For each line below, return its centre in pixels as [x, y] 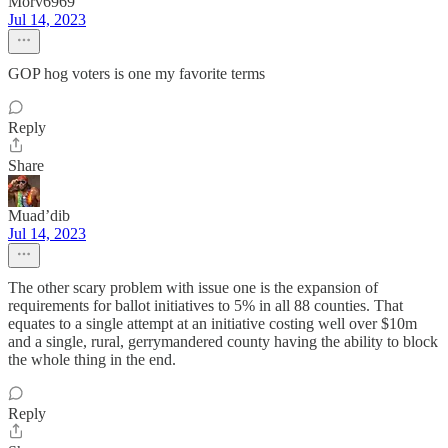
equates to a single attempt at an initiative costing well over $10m [212, 324]
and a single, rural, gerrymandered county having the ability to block [223, 342]
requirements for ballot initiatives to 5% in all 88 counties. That [205, 306]
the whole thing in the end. [92, 360]
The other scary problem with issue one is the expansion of [193, 288]
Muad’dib [39, 216]
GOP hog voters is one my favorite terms [136, 74]
